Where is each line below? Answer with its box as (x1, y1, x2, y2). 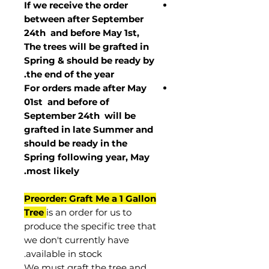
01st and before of (24, 96, 109, 107)
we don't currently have (24, 234, 129, 246)
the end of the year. (26, 68, 114, 80)
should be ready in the (24, 138, 127, 149)
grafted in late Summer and (24, 124, 153, 135)
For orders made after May (24, 82, 147, 94)
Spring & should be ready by (24, 55, 154, 66)
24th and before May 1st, (24, 27, 139, 38)
